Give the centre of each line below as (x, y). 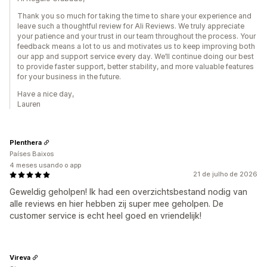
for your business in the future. (69, 77)
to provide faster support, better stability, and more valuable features (136, 67)
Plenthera (26, 142)
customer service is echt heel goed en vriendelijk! (105, 216)
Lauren (29, 104)
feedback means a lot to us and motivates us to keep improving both (136, 46)
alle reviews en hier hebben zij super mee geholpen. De (117, 204)
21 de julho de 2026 (225, 174)
